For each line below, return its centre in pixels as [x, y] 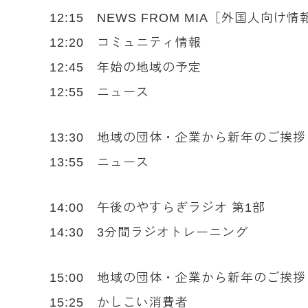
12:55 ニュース [99, 92]
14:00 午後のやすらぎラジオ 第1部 [157, 208]
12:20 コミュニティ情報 [125, 43]
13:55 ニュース [99, 162]
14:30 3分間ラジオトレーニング [149, 232]
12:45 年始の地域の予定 [125, 67]
